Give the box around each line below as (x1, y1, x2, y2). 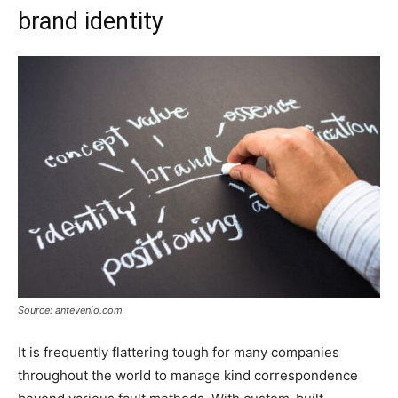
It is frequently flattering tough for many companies (18, 343, 339, 361)
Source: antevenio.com (18, 303, 123, 316)
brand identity (18, 7, 163, 36)
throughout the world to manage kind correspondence (18, 366, 358, 384)
